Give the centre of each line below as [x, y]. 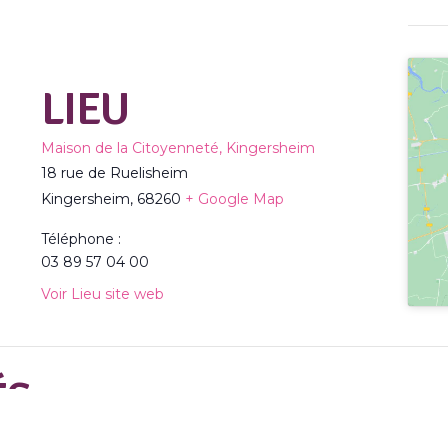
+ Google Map [234, 199]
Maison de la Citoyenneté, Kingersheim [177, 148]
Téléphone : [80, 239]
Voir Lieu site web [102, 294]
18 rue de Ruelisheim [114, 173]
